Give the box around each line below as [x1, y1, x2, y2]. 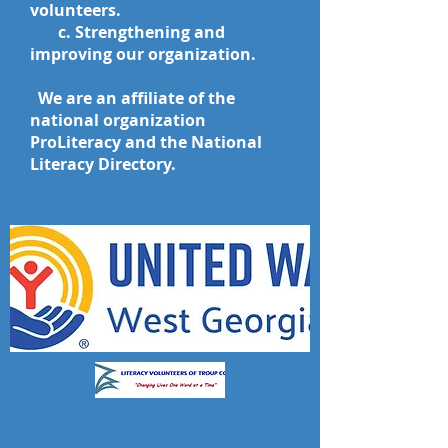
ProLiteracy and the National [30, 131, 262, 153]
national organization [30, 109, 206, 131]
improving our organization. [30, 43, 256, 65]
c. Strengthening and [30, 21, 225, 43]
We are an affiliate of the [30, 87, 235, 109]
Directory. [98, 153, 176, 175]
